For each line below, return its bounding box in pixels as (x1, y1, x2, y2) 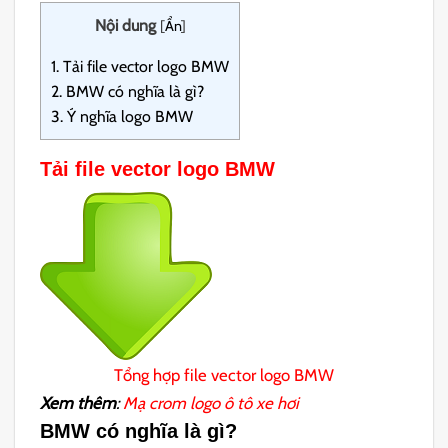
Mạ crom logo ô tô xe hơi (123, 392, 300, 413)
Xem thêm (40, 392, 117, 413)
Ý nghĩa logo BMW (63, 107, 194, 127)
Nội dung (94, 16, 156, 36)
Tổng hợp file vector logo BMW (114, 365, 334, 386)
